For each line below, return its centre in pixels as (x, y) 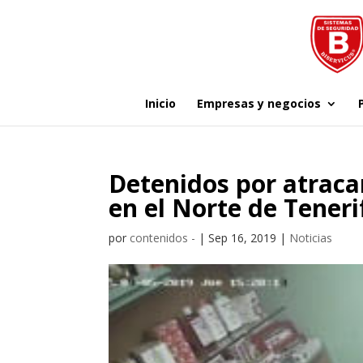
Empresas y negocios (258, 103)
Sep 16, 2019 (243, 238)
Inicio (160, 103)
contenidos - (163, 238)
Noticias (311, 238)
